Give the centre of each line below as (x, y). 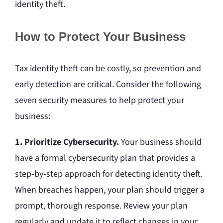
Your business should (160, 142)
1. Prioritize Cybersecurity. (67, 142)
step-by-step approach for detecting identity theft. (109, 174)
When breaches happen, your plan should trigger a (110, 190)
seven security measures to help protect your (100, 101)
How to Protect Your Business (100, 37)
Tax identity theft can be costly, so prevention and (108, 69)
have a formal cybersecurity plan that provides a (105, 158)
